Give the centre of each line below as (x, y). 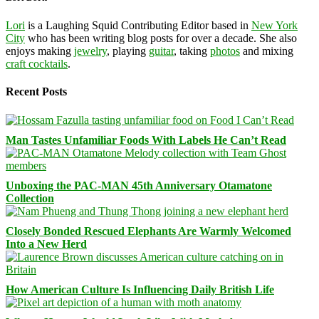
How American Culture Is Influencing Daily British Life (140, 289)
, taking (192, 51)
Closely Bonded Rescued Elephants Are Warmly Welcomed (148, 231)
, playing (128, 51)
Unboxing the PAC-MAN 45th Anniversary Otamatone (139, 185)
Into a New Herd (46, 244)
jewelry (90, 51)
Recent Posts (36, 92)
